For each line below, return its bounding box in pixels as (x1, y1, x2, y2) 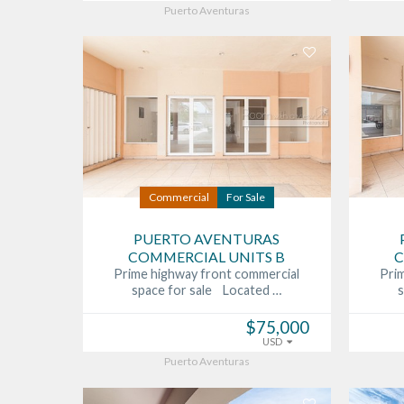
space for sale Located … (132, 282, 282, 298)
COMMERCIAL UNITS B (128, 248, 286, 266)
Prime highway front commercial (114, 266, 300, 282)
